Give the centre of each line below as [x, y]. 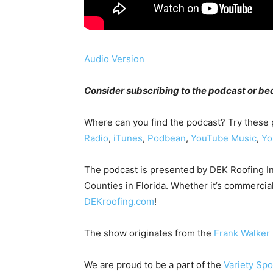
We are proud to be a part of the [154, 264]
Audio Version [114, 58]
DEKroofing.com [119, 201]
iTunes [128, 138]
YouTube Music [224, 138]
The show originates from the [149, 233]
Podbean [167, 138]
